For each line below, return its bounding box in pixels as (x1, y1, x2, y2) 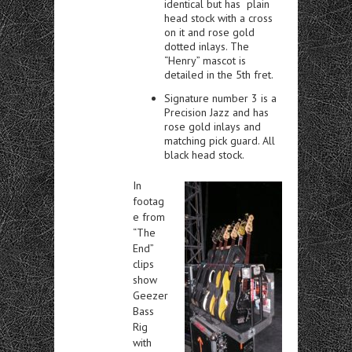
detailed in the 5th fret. (164, 67, 273, 82)
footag (133, 193, 164, 208)
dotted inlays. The (164, 38, 249, 53)
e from (133, 209, 165, 224)
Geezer (133, 288, 168, 302)
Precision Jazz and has (164, 104, 269, 119)
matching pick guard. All (164, 133, 275, 148)
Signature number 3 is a (164, 90, 277, 105)
